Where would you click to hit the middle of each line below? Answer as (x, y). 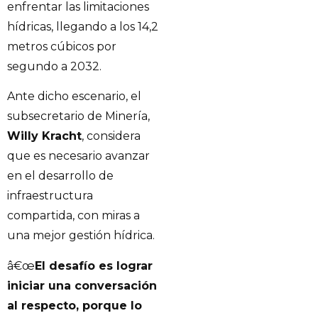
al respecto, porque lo (75, 305)
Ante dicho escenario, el (74, 97)
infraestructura (50, 196)
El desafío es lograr (94, 265)
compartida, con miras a (73, 216)
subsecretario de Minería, (78, 116)
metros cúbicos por (62, 46)
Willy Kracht (44, 136)
